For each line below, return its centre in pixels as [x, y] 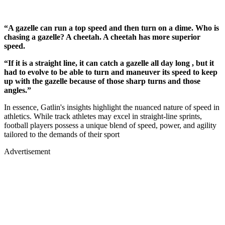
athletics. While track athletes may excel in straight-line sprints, [103, 117]
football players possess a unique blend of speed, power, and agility [110, 126]
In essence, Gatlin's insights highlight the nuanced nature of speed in [112, 107]
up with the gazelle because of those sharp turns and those [102, 81]
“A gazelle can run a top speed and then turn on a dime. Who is [111, 28]
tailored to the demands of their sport [62, 135]
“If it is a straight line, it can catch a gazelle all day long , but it [109, 63]
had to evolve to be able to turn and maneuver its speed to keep [111, 72]
